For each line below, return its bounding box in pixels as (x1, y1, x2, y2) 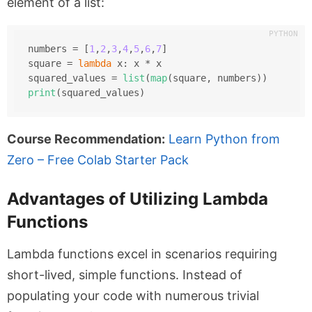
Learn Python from (169, 132, 280, 147)
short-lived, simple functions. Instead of (7, 267, 242, 283)
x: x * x (111, 58, 162, 70)
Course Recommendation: (7, 132, 165, 147)
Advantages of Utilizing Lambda (7, 189, 268, 210)
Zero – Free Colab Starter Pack (7, 153, 189, 168)
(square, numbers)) (166, 72, 267, 84)
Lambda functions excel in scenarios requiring (7, 247, 277, 262)
